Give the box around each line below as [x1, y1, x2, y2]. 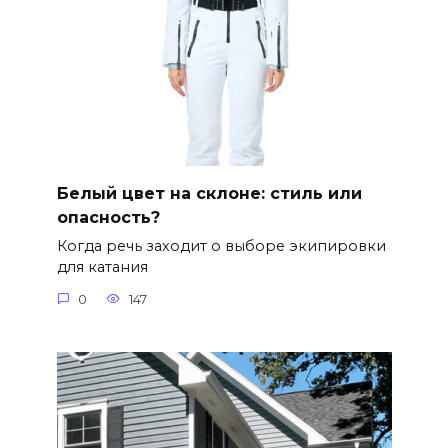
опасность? [56, 207, 160, 227]
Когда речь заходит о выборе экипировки [56, 237, 386, 256]
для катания [56, 258, 148, 277]
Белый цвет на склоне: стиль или [56, 183, 362, 203]
